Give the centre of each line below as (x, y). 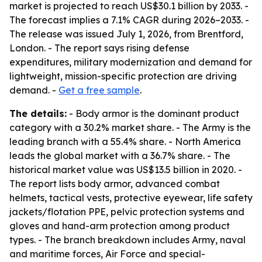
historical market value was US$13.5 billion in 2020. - (126, 170)
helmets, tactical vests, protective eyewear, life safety (131, 198)
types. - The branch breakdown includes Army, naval (127, 240)
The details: (38, 113)
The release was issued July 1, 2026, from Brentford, (126, 34)
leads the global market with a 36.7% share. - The (120, 156)
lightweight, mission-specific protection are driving (123, 76)
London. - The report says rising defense (99, 48)
